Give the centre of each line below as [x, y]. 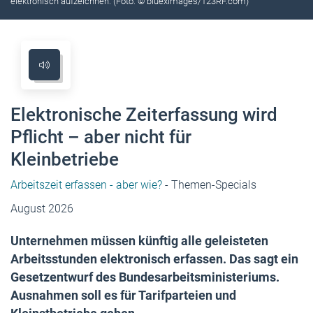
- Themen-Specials [209, 184]
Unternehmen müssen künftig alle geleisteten [139, 240]
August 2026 [42, 208]
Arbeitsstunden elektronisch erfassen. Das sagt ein [154, 259]
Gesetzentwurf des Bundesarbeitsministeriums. [145, 277]
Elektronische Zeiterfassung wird [144, 114]
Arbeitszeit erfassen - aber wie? [86, 184]
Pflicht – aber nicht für [101, 137]
